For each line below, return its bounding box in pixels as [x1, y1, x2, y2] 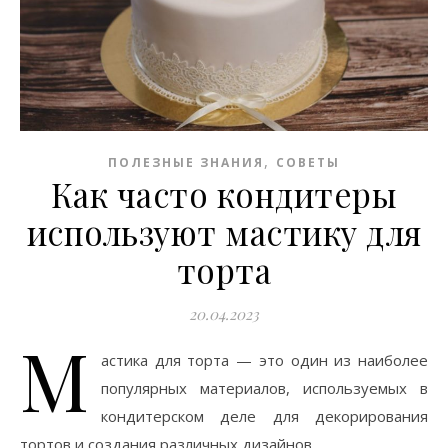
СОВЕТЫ [276, 153, 340, 171]
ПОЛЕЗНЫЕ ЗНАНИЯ [108, 153, 264, 171]
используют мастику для [26, 209, 422, 254]
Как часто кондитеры [50, 171, 398, 216]
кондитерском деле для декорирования [101, 405, 428, 426]
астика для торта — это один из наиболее [101, 349, 428, 370]
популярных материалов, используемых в [101, 377, 428, 398]
